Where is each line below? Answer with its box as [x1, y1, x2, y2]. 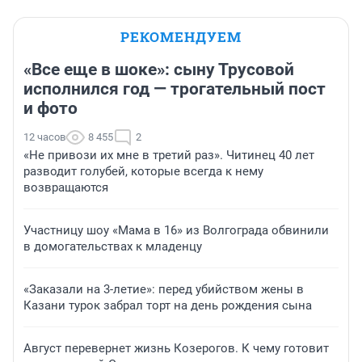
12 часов [23, 131, 65, 144]
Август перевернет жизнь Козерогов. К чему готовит [23, 341, 329, 356]
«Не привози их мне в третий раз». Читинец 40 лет [23, 148, 314, 163]
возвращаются [23, 180, 108, 196]
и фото [23, 99, 78, 119]
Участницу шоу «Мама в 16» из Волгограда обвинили [23, 223, 329, 238]
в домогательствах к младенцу [23, 239, 202, 255]
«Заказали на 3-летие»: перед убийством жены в [23, 282, 304, 297]
